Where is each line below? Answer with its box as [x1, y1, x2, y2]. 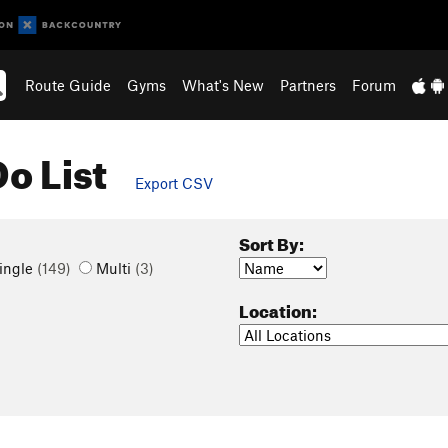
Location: [239, 295, 317, 322]
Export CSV [135, 174, 213, 192]
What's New [182, 76, 265, 94]
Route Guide [25, 76, 112, 94]
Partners [280, 76, 337, 94]
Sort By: [239, 228, 304, 255]
